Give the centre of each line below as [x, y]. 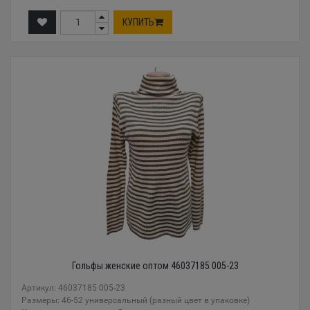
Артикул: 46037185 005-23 [73, 288]
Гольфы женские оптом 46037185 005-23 [155, 265]
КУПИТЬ [138, 22]
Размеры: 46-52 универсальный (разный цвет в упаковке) [136, 300]
